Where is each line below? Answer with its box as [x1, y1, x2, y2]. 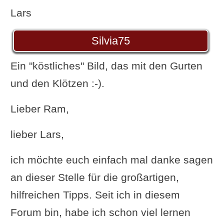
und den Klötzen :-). [10, 77, 104, 89]
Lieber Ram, [10, 102, 69, 114]
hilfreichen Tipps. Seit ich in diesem [10, 188, 180, 200]
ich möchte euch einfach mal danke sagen [10, 153, 213, 165]
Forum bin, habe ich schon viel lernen [10, 206, 190, 218]
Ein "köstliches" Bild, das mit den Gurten [10, 59, 202, 71]
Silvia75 [91, 34, 130, 47]
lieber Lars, [10, 128, 64, 140]
